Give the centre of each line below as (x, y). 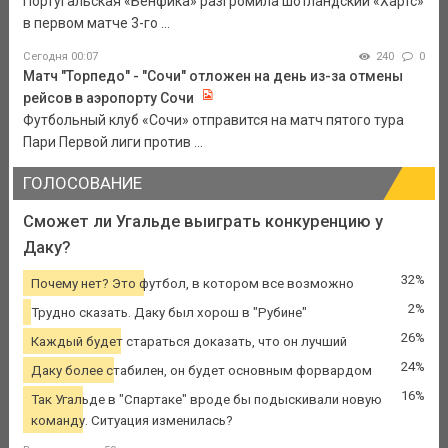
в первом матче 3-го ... (96, 23)
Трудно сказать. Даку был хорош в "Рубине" (168, 312)
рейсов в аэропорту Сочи (108, 98)
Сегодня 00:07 (60, 57)
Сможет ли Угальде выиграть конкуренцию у (202, 221)
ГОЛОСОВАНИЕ (82, 183)
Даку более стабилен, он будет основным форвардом (201, 370)
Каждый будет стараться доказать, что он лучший (188, 341)
